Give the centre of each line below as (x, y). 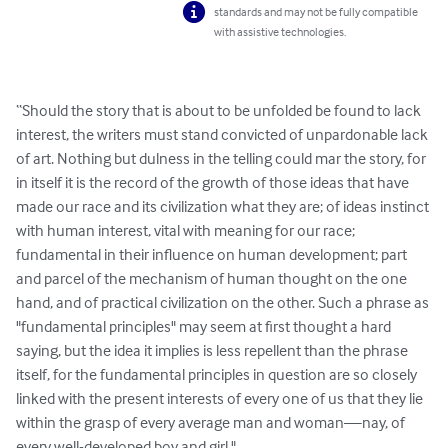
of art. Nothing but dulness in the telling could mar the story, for (222, 158)
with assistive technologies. (280, 32)
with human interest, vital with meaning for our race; (187, 230)
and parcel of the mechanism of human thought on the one (213, 278)
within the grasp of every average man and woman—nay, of (212, 422)
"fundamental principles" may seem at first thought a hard (205, 326)
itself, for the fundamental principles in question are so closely (218, 374)
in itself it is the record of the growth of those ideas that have (214, 182)
